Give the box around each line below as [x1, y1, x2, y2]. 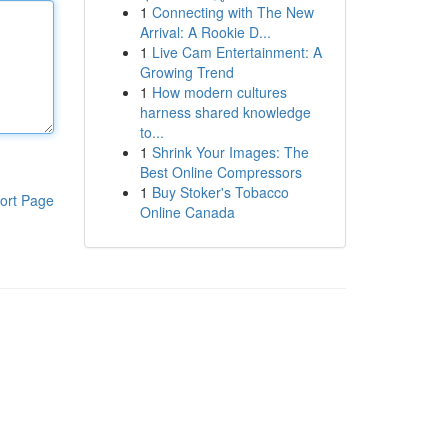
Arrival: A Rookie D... [139, 22, 271, 42]
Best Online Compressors [139, 162, 302, 182]
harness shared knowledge [139, 102, 311, 122]
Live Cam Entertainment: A [151, 42, 322, 62]
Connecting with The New [151, 2, 314, 22]
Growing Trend [139, 62, 234, 82]
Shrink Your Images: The [151, 142, 309, 162]
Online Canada [139, 202, 235, 222]
